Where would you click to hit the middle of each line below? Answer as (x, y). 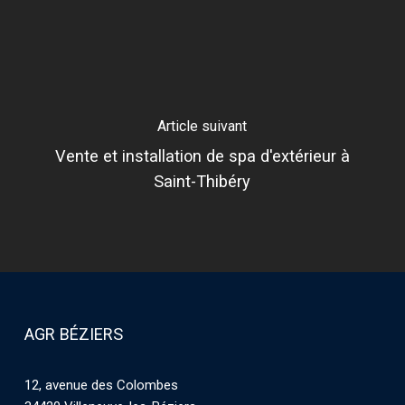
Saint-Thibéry (202, 181)
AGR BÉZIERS (73, 334)
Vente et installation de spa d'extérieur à (202, 155)
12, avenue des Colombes (101, 386)
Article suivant (202, 126)
